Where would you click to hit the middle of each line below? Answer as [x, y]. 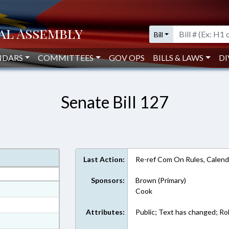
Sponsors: [108, 180]
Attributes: [106, 212]
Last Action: [104, 159]
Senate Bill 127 [114, 102]
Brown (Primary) [161, 180]
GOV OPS [127, 58]
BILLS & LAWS [178, 58]
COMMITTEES [66, 58]
